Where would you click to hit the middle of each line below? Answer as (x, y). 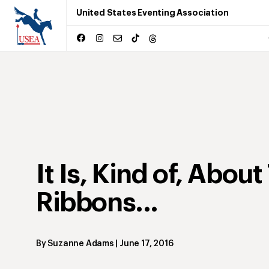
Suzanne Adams (81, 244)
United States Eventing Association (153, 13)
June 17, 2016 (147, 244)
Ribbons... (97, 203)
